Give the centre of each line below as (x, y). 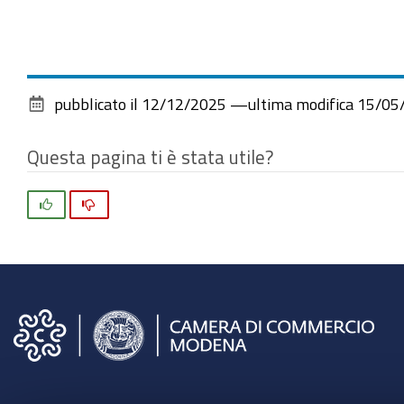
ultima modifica (301, 103)
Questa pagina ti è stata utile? (150, 157)
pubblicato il (96, 103)
